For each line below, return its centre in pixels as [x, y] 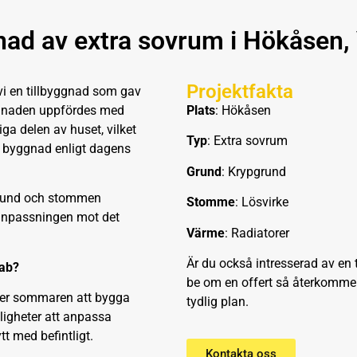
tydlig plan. [218, 301]
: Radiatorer [257, 233]
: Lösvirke [262, 202]
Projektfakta [240, 92]
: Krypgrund [254, 171]
